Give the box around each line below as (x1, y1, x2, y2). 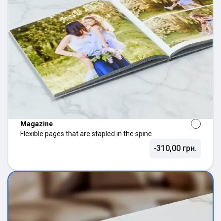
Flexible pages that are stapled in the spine (20, 130, 152, 138)
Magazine (20, 120, 53, 128)
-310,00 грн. (153, 144, 197, 153)
